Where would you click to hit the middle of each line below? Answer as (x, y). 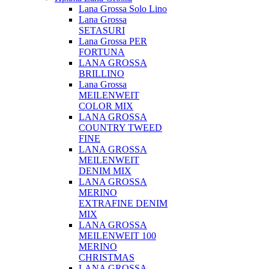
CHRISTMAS (107, 257)
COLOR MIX (106, 106)
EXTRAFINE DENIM (123, 203)
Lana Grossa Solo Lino (123, 9)
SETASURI (102, 30)
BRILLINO (101, 74)
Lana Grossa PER (113, 41)
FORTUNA (102, 52)
